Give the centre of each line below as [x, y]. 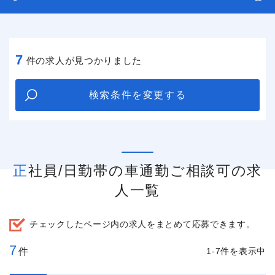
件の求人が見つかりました [84, 60]
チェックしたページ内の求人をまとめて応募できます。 [142, 224]
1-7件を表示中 [236, 251]
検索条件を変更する [137, 95]
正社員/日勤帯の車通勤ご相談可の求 [20, 171]
